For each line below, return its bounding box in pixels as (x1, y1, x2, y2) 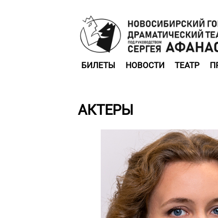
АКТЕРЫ (78, 102, 133, 118)
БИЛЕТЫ (81, 60, 115, 70)
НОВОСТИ (126, 60, 164, 70)
